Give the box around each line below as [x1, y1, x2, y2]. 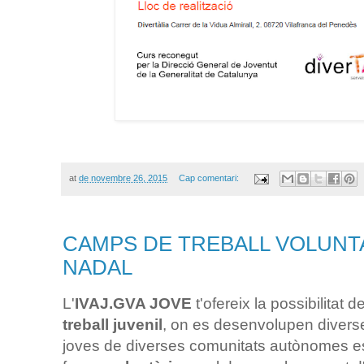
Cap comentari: [178, 173, 241, 184]
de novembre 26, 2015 [79, 173, 167, 184]
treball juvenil [63, 315, 162, 333]
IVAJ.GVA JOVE [75, 294, 192, 312]
